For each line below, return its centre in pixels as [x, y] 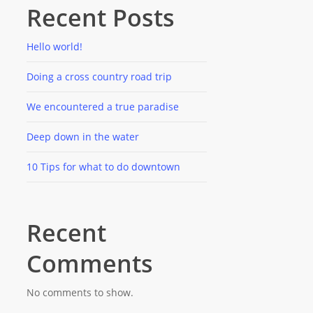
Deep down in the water [82, 137]
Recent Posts [100, 18]
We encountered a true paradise [102, 107]
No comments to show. [80, 293]
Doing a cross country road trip [99, 77]
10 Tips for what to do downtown [103, 167]
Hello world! [54, 47]
